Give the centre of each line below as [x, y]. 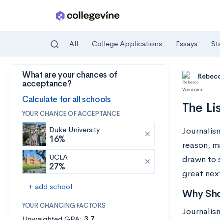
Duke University [74, 129]
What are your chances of [70, 75]
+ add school [50, 186]
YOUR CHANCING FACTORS [64, 206]
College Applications [127, 44]
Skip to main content [45, 77]
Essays [187, 44]
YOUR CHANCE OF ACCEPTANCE [71, 114]
